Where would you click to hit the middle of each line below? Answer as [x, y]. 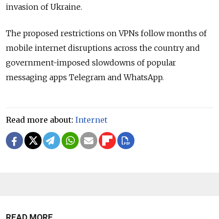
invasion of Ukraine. [44, 7]
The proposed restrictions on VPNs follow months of [106, 33]
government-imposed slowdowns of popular [91, 63]
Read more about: [41, 120]
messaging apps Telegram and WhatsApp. [85, 77]
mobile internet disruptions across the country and [103, 48]
